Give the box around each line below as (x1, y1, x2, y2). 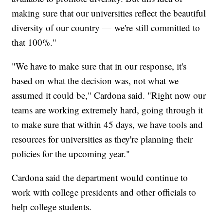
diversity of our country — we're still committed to (12, 21, 200, 34)
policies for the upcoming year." (12, 147, 130, 160)
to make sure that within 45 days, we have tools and (12, 118, 203, 130)
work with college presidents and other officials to (12, 185, 197, 198)
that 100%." (12, 36, 57, 48)
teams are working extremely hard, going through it (12, 103, 203, 116)
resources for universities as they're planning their (12, 132, 193, 145)
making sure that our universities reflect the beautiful (12, 6, 206, 19)
